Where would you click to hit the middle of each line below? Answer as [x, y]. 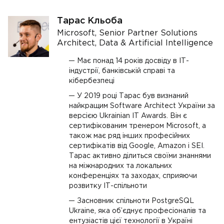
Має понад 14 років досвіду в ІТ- [133, 61]
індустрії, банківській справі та [122, 71]
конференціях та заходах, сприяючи [133, 176]
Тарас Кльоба [90, 21]
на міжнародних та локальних [120, 166]
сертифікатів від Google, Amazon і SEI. [137, 146]
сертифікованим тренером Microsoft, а [137, 126]
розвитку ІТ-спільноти [108, 186]
